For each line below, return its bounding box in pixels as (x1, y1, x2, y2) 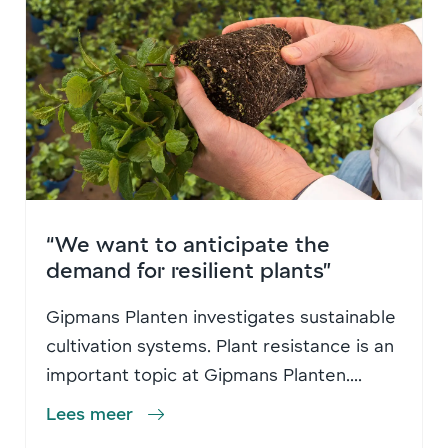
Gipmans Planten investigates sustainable (46, 305, 396, 328)
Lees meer (46, 402, 133, 425)
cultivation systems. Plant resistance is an (46, 334, 394, 357)
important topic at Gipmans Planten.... (46, 363, 362, 386)
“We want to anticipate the (46, 230, 330, 257)
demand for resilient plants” (46, 256, 331, 283)
